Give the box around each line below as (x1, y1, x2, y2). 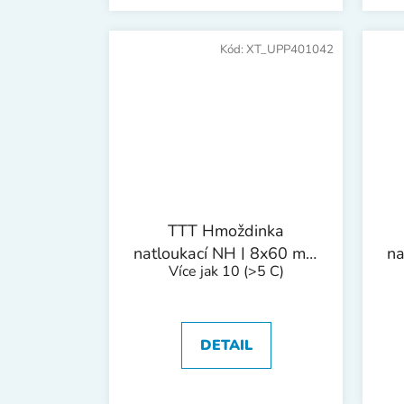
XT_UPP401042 (246, 41, 334, 58)
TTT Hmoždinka (168, 220, 284, 243)
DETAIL (199, 335, 252, 356)
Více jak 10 (168, 262, 243, 282)
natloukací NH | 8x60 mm (133, 243, 319, 265)
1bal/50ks (188, 265, 263, 288)
